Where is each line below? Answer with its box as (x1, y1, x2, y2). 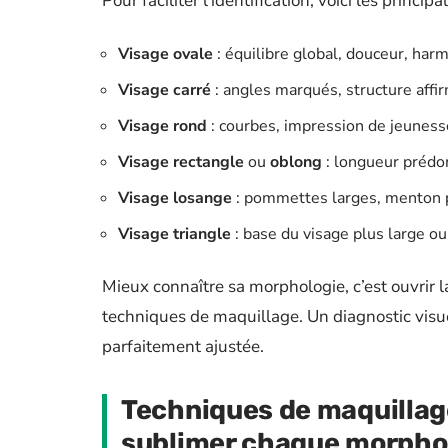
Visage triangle (118, 223, 231, 245)
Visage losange (118, 187, 232, 209)
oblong (270, 151, 322, 173)
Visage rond (118, 115, 207, 137)
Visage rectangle (118, 151, 244, 173)
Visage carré (118, 79, 211, 101)
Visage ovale (118, 43, 213, 65)
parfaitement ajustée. (102, 335, 264, 358)
